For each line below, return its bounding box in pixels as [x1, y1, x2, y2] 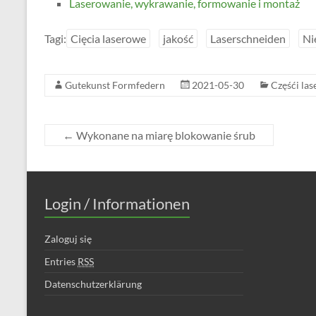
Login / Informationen [44, 194, 190, 213]
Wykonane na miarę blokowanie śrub [74, 128, 255, 142]
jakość [163, 32, 193, 45]
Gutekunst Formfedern [65, 79, 165, 91]
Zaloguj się [44, 233, 92, 245]
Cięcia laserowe [71, 32, 146, 45]
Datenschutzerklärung [44, 278, 142, 290]
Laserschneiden [210, 32, 286, 45]
